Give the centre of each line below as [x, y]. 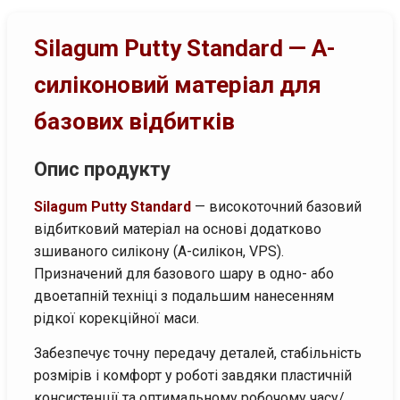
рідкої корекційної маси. [117, 318]
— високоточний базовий [276, 206]
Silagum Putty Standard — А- [185, 48]
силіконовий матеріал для [178, 84]
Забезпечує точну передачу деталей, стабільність [198, 353]
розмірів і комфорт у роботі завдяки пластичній [193, 375]
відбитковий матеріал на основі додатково [178, 229]
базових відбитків [134, 121]
